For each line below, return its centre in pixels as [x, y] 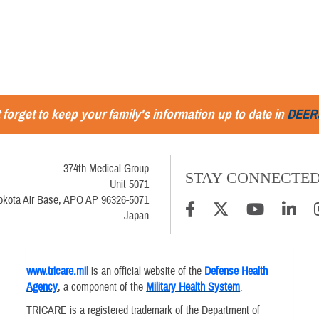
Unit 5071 [129, 184]
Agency [42, 287]
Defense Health [236, 272]
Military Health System [193, 287]
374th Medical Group [106, 169]
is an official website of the [147, 272]
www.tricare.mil [58, 272]
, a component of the [102, 287]
